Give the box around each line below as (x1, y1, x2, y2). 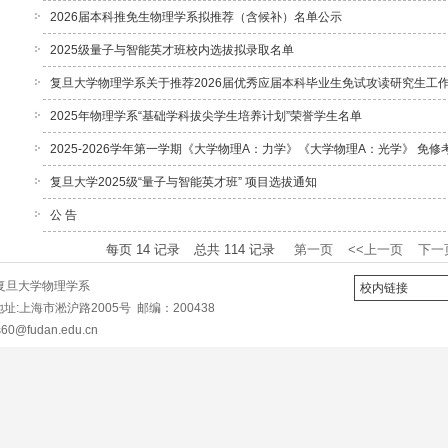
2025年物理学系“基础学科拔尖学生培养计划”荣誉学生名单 (50, 109, 362, 123)
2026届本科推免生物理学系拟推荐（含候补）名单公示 (50, 10, 342, 24)
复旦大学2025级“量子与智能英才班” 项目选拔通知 (50, 175, 317, 189)
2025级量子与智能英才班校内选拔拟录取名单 (50, 43, 294, 57)
